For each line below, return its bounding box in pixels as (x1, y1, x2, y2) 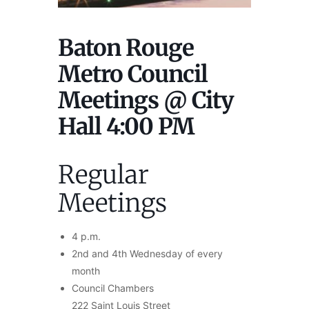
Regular (58, 159, 149, 190)
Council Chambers (72, 281, 154, 294)
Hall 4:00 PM (58, 112, 195, 141)
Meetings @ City (58, 86, 234, 114)
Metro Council (58, 59, 208, 88)
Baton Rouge (58, 33, 194, 62)
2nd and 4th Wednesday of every (72, 247, 223, 259)
